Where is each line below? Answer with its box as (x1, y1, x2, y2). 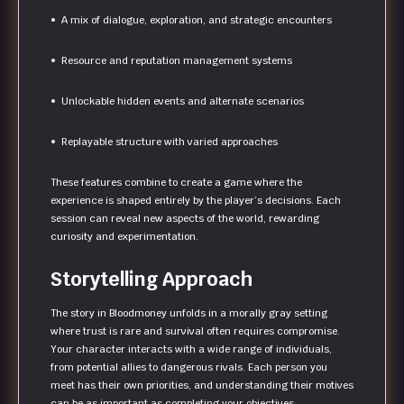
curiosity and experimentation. (50, 230, 198, 243)
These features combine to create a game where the (50, 176, 302, 189)
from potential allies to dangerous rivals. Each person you (50, 361, 327, 374)
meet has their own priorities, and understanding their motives (50, 379, 353, 392)
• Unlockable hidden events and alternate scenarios (50, 95, 304, 108)
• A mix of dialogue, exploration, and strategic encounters (50, 14, 332, 27)
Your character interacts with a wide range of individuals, (50, 343, 332, 356)
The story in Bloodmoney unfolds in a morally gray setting (50, 307, 327, 320)
